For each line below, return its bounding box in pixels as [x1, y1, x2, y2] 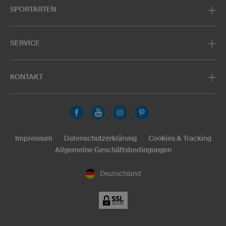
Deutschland [100, 169, 141, 178]
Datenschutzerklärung [64, 134, 137, 143]
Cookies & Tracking [148, 134, 211, 143]
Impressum [15, 134, 52, 143]
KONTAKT [10, 73, 43, 81]
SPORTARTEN [10, 5, 56, 14]
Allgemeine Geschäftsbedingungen [54, 146, 172, 154]
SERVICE [10, 39, 40, 47]
